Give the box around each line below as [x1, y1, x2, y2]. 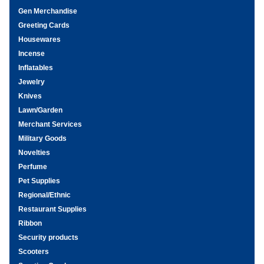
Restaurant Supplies [18, 205, 87, 213]
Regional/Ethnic [18, 191, 71, 199]
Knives [18, 92, 42, 100]
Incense [18, 49, 45, 58]
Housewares [18, 35, 61, 44]
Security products [18, 233, 78, 242]
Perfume [18, 163, 47, 171]
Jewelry [18, 78, 45, 86]
